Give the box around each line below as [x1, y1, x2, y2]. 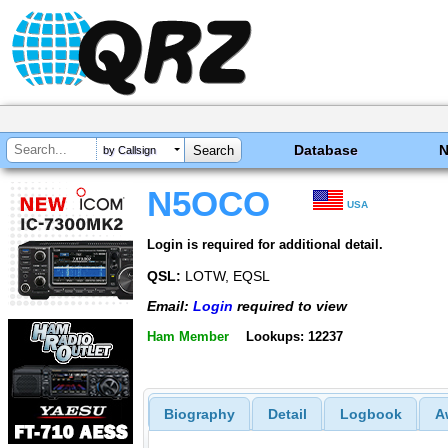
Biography [163, 406, 235, 423]
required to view [233, 298, 347, 315]
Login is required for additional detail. [147, 236, 383, 252]
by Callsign [103, 144, 156, 157]
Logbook [339, 406, 402, 423]
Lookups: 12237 [245, 328, 343, 344]
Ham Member [147, 328, 229, 344]
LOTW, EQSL [181, 267, 270, 284]
